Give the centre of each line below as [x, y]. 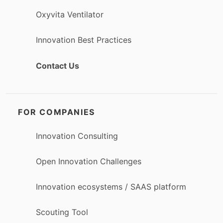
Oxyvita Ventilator [70, 15]
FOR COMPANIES [56, 112]
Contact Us [57, 65]
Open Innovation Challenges [89, 161]
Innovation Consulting [77, 136]
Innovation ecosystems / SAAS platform [111, 187]
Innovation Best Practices [84, 40]
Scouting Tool [62, 212]
